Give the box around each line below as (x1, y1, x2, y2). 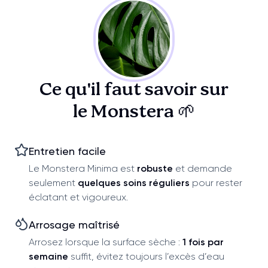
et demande (173, 162, 232, 174)
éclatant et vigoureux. (29, 191, 128, 203)
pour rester (190, 176, 242, 188)
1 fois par (182, 236, 224, 248)
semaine (29, 250, 68, 262)
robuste (137, 162, 173, 174)
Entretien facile (29, 144, 106, 157)
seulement (29, 176, 78, 188)
